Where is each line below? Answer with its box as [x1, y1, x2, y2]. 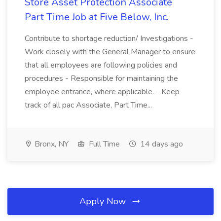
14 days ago [138, 139, 183, 149]
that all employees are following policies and [25, 60, 177, 71]
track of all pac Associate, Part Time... [25, 100, 152, 110]
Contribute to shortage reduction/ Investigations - [25, 33, 193, 44]
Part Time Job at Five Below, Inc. [25, 10, 169, 24]
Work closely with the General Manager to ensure [25, 46, 195, 57]
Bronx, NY [33, 139, 69, 149]
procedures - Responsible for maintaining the [25, 73, 178, 84]
